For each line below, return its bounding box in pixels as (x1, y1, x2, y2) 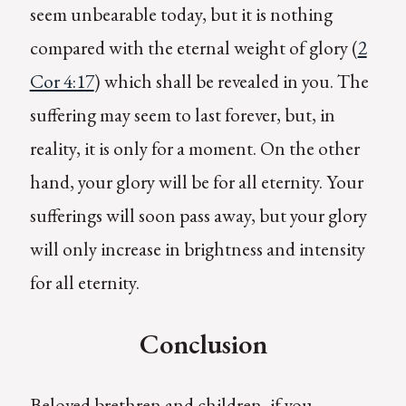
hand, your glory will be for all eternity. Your (29, 169, 363, 194)
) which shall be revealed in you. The (93, 68, 369, 93)
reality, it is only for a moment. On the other (29, 135, 360, 160)
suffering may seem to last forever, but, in (29, 101, 335, 127)
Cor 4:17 (29, 68, 94, 93)
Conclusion (139, 325, 267, 362)
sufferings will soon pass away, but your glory (29, 202, 367, 227)
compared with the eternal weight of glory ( (29, 34, 358, 60)
